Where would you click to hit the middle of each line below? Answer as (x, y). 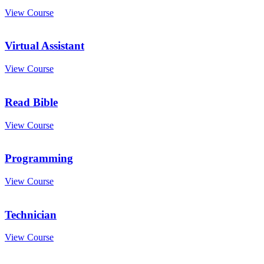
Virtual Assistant (44, 46)
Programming (39, 159)
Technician (31, 214)
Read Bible (31, 102)
